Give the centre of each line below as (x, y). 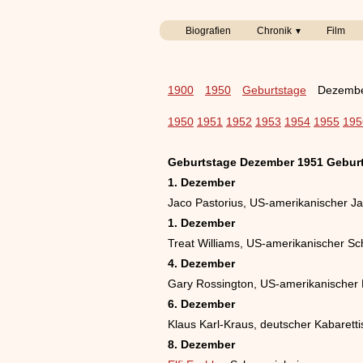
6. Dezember (201, 304)
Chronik (274, 31)
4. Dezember (201, 263)
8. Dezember (201, 344)
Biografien (208, 31)
